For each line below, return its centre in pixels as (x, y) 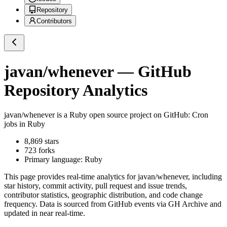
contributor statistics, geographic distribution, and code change (103, 195)
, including (205, 177)
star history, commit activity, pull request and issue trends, (96, 186)
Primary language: (54, 160)
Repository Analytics (76, 90)
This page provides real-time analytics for (71, 177)
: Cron (198, 115)
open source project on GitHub (138, 115)
